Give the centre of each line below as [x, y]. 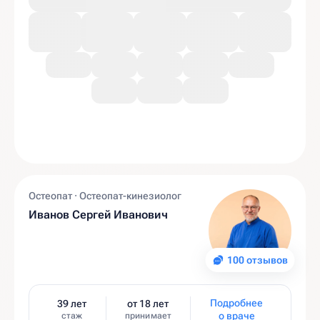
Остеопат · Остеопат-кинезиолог [105, 196]
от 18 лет [148, 304]
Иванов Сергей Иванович [98, 215]
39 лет [71, 304]
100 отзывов [257, 260]
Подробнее [237, 303]
